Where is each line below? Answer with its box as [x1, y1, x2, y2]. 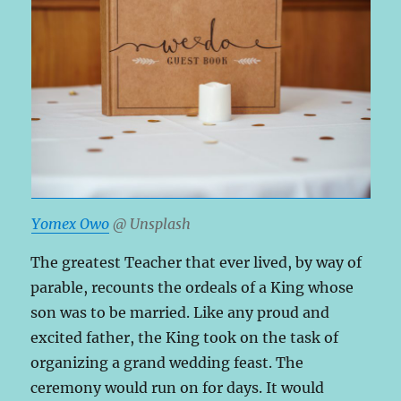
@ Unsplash [108, 214, 191, 233]
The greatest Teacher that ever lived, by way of [30, 252, 363, 271]
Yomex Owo [30, 214, 109, 233]
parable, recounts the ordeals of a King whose [30, 277, 354, 296]
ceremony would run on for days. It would [30, 378, 325, 397]
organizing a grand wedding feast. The [30, 353, 304, 371]
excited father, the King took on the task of [30, 328, 339, 346]
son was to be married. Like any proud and [30, 303, 330, 321]
